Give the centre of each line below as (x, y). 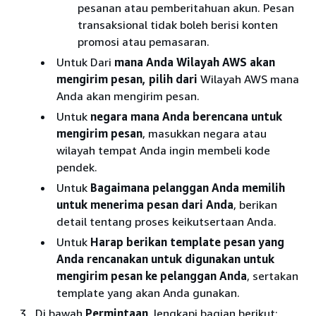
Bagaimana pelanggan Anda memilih (188, 188)
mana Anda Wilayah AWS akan (195, 62)
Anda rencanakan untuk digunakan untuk (165, 259)
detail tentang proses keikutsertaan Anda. (166, 222)
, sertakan (273, 276)
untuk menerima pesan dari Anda (145, 205)
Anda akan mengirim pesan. (128, 96)
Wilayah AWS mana (248, 79)
